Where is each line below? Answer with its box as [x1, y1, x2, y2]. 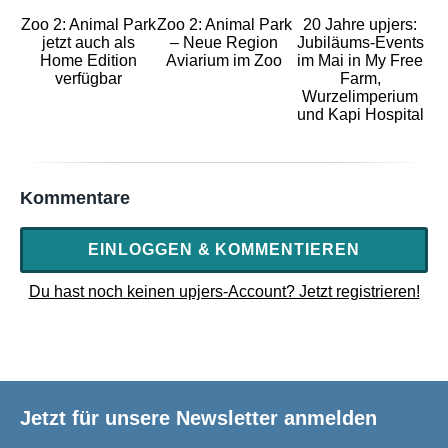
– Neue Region [170, 33, 278, 51]
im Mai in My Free [297, 51, 423, 69]
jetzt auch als [41, 33, 135, 51]
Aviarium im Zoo [166, 51, 282, 69]
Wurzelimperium [302, 87, 418, 105]
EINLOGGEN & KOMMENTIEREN [87, 240, 361, 258]
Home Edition [39, 51, 137, 69]
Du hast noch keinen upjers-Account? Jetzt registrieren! [28, 282, 420, 300]
